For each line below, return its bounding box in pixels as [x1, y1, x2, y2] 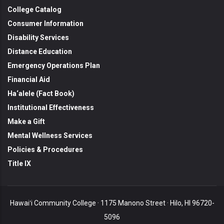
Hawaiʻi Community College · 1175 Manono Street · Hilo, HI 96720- [9, 199, 214, 207]
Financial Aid [7, 75, 50, 84]
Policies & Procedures [7, 145, 83, 154]
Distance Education [7, 47, 72, 56]
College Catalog [7, 5, 61, 14]
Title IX [7, 159, 31, 168]
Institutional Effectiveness [7, 103, 94, 112]
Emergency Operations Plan [7, 61, 100, 70]
